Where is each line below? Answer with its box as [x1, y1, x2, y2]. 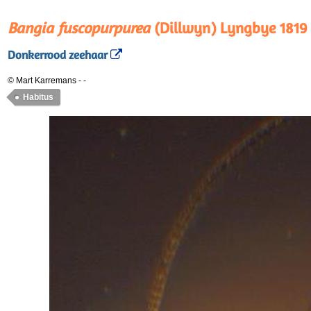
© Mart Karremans [8, 76, 76, 85]
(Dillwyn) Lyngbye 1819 [150, 19, 308, 37]
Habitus [23, 92, 53, 102]
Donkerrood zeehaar [8, 48, 108, 62]
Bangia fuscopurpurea [8, 19, 150, 37]
